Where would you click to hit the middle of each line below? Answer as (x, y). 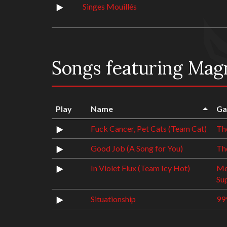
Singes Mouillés (110, 6)
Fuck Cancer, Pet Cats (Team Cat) (149, 128)
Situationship (113, 199)
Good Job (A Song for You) (137, 148)
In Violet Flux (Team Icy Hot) (140, 168)
